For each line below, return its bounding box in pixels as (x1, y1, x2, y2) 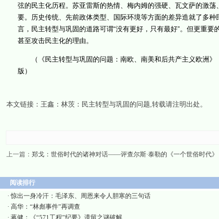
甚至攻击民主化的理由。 (18, 37, 93, 44)
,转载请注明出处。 (150, 101, 207, 108)
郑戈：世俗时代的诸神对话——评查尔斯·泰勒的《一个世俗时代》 (31, 151, 218, 158)
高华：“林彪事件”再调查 (11, 203, 80, 210)
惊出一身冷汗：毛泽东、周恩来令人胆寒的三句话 (11, 192, 151, 199)
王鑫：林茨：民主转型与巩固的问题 (40, 101, 150, 108)
